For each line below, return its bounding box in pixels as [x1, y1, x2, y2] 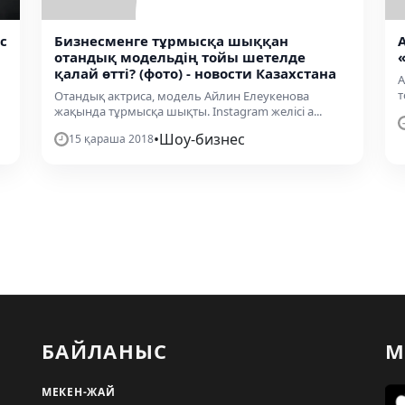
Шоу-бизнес [159, 128, 245, 149]
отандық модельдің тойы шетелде [54, 47, 306, 66]
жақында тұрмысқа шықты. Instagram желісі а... [54, 102, 322, 119]
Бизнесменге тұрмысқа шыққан [54, 31, 288, 50]
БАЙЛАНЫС [42, 336, 168, 364]
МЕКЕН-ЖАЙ [42, 383, 116, 400]
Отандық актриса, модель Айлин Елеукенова [54, 87, 309, 104]
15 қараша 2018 [69, 130, 154, 146]
